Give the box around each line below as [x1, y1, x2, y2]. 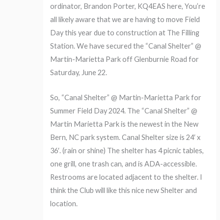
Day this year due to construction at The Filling [50, 28, 200, 37]
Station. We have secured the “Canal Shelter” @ [50, 42, 202, 51]
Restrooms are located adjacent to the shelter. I [50, 172, 203, 181]
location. [50, 199, 78, 208]
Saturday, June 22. [50, 68, 108, 77]
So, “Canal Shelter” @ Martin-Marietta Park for [50, 93, 202, 102]
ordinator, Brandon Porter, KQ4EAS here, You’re [50, 2, 206, 11]
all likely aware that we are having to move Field [50, 15, 200, 24]
